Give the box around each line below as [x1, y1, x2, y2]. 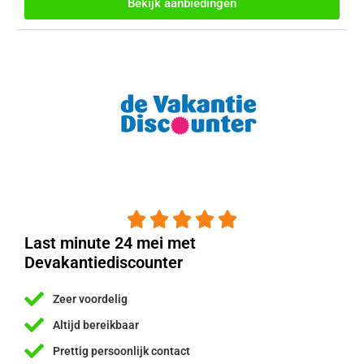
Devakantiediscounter [24, 253, 183, 273]
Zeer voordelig [53, 292, 128, 305]
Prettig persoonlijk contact [53, 344, 190, 357]
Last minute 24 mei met [24, 233, 196, 253]
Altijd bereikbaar [53, 318, 139, 331]
